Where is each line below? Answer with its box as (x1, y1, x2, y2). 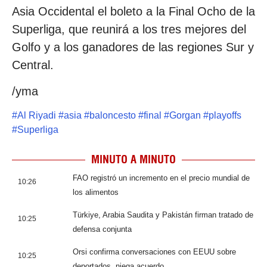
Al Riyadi (17, 110, 56, 121)
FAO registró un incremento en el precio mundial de (73, 173, 250, 183)
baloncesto (89, 110, 136, 121)
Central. (12, 58, 54, 72)
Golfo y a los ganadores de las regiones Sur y (12, 40, 254, 54)
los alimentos (73, 188, 119, 197)
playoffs (209, 110, 241, 121)
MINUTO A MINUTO (91, 153, 176, 167)
